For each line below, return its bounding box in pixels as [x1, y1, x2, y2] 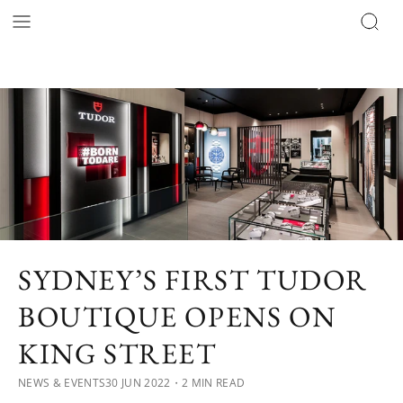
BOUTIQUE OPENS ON [18, 297, 336, 336]
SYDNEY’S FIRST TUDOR [18, 260, 369, 299]
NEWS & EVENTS [18, 374, 106, 390]
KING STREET [18, 334, 217, 372]
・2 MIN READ [170, 374, 246, 390]
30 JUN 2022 [105, 374, 171, 390]
